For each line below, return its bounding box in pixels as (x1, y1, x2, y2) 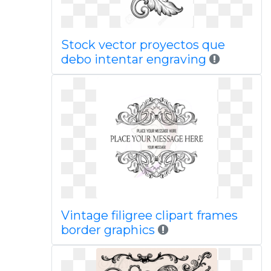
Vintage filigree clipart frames (60, 208, 238, 223)
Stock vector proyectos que (60, 38, 225, 52)
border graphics (60, 223, 158, 237)
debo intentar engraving (60, 52, 206, 67)
